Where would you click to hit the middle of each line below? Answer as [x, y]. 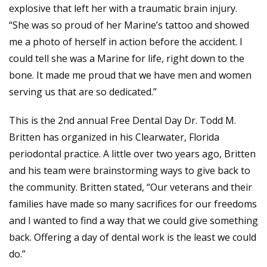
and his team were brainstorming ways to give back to [130, 170]
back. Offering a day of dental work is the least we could [133, 237]
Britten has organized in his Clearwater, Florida [114, 137]
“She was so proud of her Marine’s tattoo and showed [129, 25]
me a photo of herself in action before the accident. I [126, 42]
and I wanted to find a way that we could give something [133, 221]
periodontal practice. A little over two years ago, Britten [132, 154]
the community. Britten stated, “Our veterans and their [131, 187]
